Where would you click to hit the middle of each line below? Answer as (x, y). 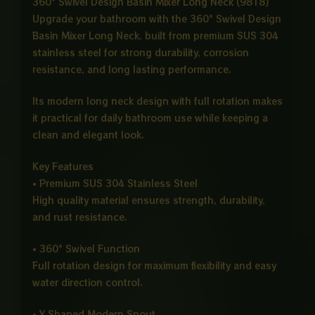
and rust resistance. (79, 217)
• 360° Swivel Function (86, 248)
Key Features (63, 166)
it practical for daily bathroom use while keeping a (150, 118)
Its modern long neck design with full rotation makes (157, 101)
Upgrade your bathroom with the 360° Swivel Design (156, 19)
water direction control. (87, 282)
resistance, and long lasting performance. (131, 70)
